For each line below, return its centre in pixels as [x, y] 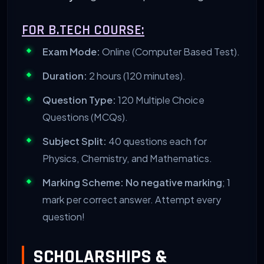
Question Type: [79, 100]
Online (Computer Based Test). [170, 51]
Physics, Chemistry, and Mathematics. [127, 158]
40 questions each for [157, 141]
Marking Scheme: [83, 182]
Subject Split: [75, 141]
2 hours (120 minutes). [136, 75]
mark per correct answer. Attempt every [132, 199]
